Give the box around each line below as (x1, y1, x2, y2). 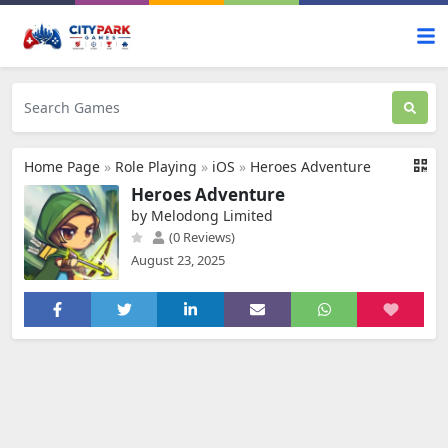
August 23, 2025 (131, 251, 225, 269)
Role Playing (115, 157, 197, 176)
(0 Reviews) (166, 228, 235, 246)
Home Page (24, 157, 100, 176)
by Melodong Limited (131, 206, 273, 225)
